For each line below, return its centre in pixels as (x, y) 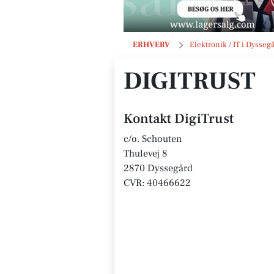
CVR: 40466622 (157, 183)
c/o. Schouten (153, 139)
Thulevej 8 (146, 154)
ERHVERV (151, 45)
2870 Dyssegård (158, 168)
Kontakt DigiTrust (179, 119)
